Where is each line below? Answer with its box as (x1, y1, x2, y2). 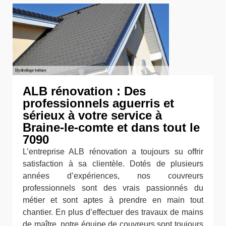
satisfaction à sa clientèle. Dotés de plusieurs (23, 159, 203, 168)
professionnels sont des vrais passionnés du (23, 184, 203, 192)
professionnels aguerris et (23, 96, 174, 110)
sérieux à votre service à (23, 108, 162, 122)
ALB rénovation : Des (23, 84, 146, 98)
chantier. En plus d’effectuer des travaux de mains (23, 208, 203, 216)
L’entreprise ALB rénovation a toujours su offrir (23, 147, 203, 156)
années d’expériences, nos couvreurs (23, 172, 203, 180)
